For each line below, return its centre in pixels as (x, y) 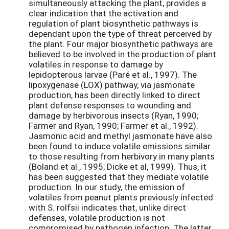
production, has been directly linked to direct (114, 95)
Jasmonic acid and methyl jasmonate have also (120, 136)
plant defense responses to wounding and (110, 105)
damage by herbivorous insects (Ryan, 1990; (113, 116)
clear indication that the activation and (104, 13)
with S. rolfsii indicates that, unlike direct (107, 208)
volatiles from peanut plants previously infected (121, 197)
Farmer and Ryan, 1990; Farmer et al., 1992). (113, 126)
